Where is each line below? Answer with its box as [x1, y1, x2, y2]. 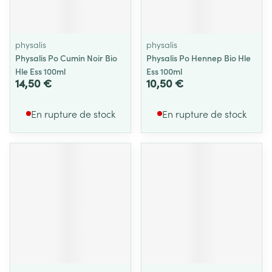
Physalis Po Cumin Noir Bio [15, 52, 117, 64]
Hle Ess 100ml [15, 65, 66, 77]
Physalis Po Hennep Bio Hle [146, 52, 251, 64]
